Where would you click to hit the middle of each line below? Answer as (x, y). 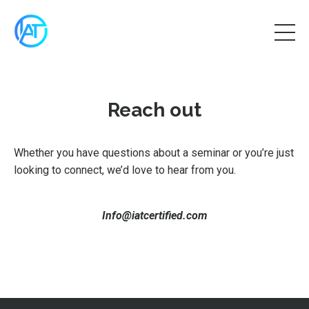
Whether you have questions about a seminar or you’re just (154, 153)
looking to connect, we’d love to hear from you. (125, 170)
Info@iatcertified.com (154, 216)
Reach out (154, 110)
